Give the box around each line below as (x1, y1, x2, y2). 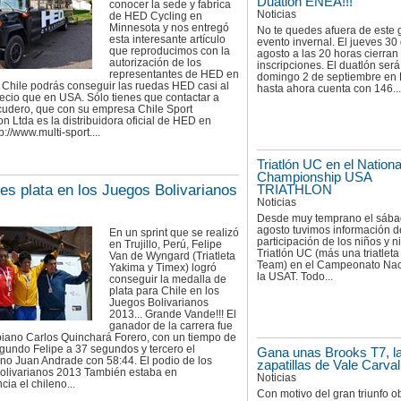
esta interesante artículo (109, 32, 226, 46)
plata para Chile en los (109, 284, 219, 297)
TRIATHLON (257, 183, 332, 198)
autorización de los (109, 55, 201, 69)
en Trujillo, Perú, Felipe (109, 237, 222, 251)
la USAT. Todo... (257, 270, 333, 284)
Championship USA (257, 170, 371, 185)
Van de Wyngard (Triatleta (109, 249, 235, 262)
